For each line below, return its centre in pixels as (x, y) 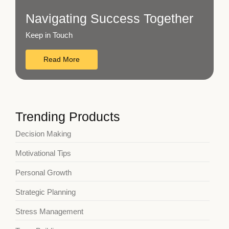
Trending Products (68, 117)
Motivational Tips (43, 153)
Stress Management (49, 211)
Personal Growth (43, 173)
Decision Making (43, 134)
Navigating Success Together (109, 18)
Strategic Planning (45, 192)
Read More (62, 59)
